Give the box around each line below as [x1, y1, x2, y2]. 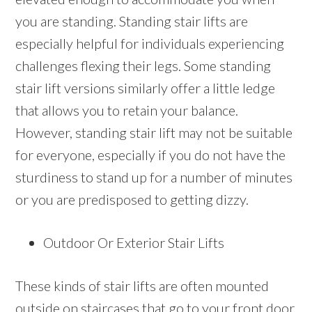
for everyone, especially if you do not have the [15, 146, 286, 164]
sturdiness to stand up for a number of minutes [15, 169, 293, 186]
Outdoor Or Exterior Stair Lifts [43, 234, 225, 251]
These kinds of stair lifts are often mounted [15, 277, 270, 295]
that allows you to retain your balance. [15, 102, 239, 119]
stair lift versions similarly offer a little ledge [15, 79, 276, 97]
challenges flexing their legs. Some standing [15, 57, 272, 75]
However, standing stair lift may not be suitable [15, 124, 293, 141]
